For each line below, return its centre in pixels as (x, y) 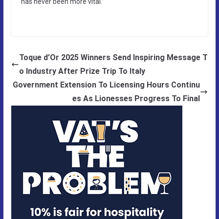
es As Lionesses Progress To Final (136, 98)
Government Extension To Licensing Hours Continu (107, 85)
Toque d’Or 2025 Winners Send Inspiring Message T (113, 57)
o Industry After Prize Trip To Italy (82, 71)
